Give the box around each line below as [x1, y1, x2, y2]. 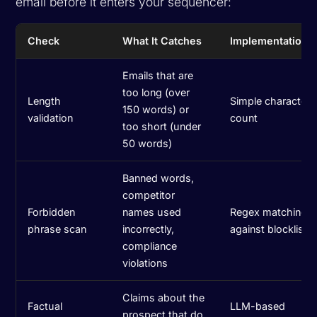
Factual [28, 299, 63, 312]
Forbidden [28, 205, 76, 218]
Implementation [230, 34, 309, 47]
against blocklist [230, 222, 308, 235]
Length [28, 94, 62, 107]
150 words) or [122, 103, 190, 115]
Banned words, [122, 171, 195, 184]
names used [122, 205, 182, 218]
